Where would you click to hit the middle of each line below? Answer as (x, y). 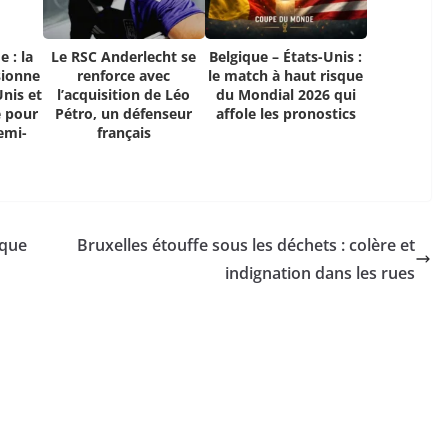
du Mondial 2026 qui (285, 95)
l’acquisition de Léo (124, 95)
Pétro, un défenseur (124, 114)
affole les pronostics (285, 114)
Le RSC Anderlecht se (124, 57)
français (123, 133)
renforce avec (124, 76)
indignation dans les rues (320, 273)
